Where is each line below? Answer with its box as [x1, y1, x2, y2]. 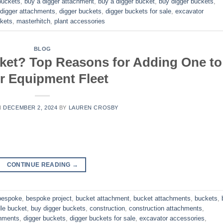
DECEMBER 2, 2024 [3, 105, 58, 111]
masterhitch [16, 17, 50, 25]
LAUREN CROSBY [68, 105, 118, 111]
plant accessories [54, 17, 105, 25]
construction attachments [129, 205, 202, 213]
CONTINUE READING [6, 161, 72, 168]
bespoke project [26, 195, 72, 203]
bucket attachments [133, 195, 191, 203]
